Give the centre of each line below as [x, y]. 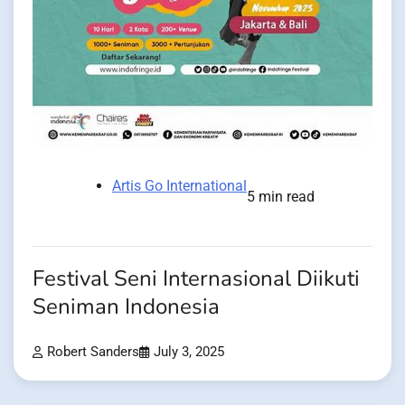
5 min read [281, 196]
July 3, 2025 [189, 352]
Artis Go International [179, 185]
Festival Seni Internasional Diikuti [196, 278]
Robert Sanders [93, 352]
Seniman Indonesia [126, 306]
